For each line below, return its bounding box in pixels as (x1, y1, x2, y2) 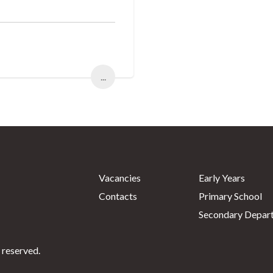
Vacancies (98, 171, 141, 183)
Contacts (98, 190, 137, 202)
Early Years (199, 171, 246, 183)
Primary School (199, 190, 263, 202)
